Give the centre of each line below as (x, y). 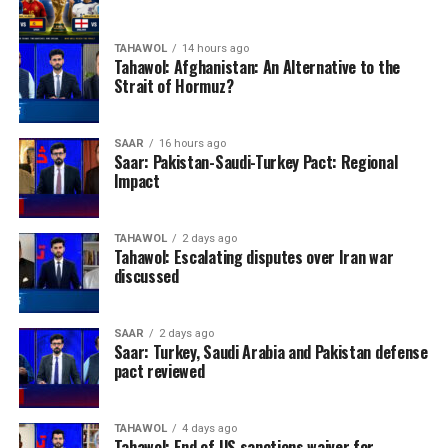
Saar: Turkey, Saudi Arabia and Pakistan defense (270, 352)
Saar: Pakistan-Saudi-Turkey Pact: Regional (255, 162)
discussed (146, 276)
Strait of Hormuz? (173, 86)
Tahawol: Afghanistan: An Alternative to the (256, 67)
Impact (136, 181)
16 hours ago (192, 143)
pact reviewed (159, 371)
